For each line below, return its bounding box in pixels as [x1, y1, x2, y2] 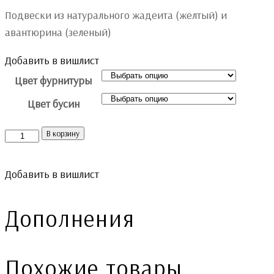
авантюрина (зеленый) [5, 25, 111, 40]
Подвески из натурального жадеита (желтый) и [5, 8, 227, 23]
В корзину [46, 128, 80, 139]
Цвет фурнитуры [15, 73, 92, 88]
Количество [4, 127, 58, 142]
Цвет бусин [27, 97, 80, 111]
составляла [38, 9, 103, 27]
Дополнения [5, 204, 135, 234]
